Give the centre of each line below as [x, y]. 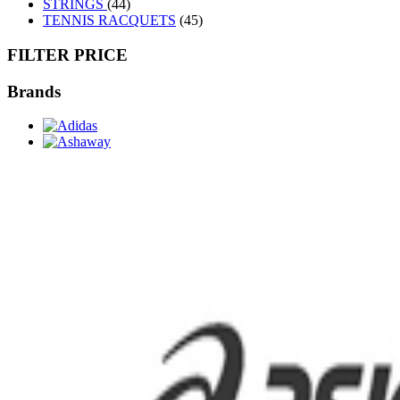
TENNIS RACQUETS [109, 21]
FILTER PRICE [67, 54]
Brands [34, 91]
